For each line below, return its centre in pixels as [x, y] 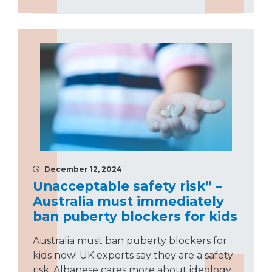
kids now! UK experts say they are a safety [133, 256]
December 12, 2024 [82, 169]
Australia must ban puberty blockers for [130, 241]
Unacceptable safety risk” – [127, 186]
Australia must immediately [128, 201]
